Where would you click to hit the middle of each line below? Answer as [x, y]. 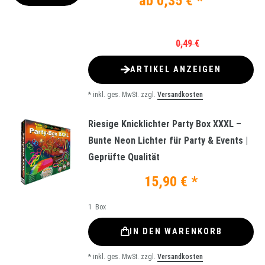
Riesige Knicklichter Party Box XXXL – [165, 124]
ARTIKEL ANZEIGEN [176, 70]
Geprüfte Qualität [124, 157]
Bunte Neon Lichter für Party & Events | [168, 140]
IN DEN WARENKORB [176, 232]
